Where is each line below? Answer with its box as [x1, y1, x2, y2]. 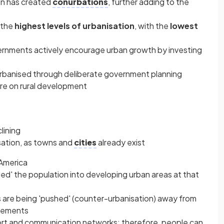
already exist [96, 137, 145, 147]
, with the [134, 20, 170, 31]
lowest [170, 20, 198, 31]
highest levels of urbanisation [14, 20, 134, 31]
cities [74, 137, 96, 147]
